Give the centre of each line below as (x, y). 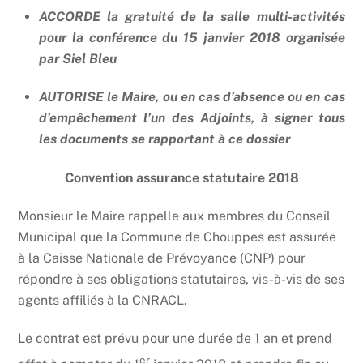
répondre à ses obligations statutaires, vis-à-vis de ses (181, 279)
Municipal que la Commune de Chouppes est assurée (177, 237)
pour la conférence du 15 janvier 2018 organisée (192, 37)
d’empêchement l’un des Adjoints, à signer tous (192, 117)
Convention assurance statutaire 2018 (181, 178)
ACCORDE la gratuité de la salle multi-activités (192, 16)
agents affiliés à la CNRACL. (103, 300)
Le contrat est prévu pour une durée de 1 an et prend (175, 338)
